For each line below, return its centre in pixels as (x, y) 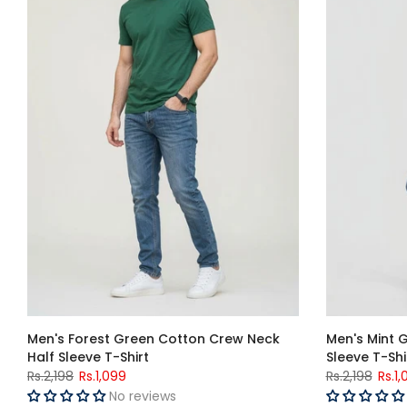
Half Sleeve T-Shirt (88, 357)
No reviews (143, 396)
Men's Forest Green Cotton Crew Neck (154, 338)
